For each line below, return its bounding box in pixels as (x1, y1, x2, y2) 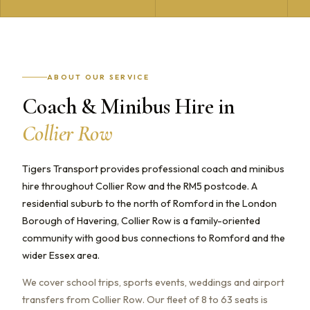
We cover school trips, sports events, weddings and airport (22, 275, 284, 289)
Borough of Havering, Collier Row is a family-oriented (22, 214, 260, 227)
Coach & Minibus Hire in (22, 92, 235, 120)
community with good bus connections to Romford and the (22, 231, 285, 244)
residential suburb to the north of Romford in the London (22, 197, 277, 210)
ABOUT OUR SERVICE (47, 72, 149, 82)
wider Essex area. (22, 248, 100, 262)
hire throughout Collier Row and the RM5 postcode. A (22, 179, 257, 192)
